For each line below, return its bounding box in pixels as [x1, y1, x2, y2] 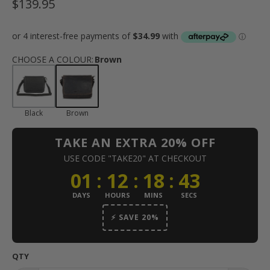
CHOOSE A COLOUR [12, 53, 92, 65]
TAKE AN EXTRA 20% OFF [54, 134, 216, 151]
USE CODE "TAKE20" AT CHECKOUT [63, 152, 207, 164]
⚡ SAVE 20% [111, 212, 159, 222]
